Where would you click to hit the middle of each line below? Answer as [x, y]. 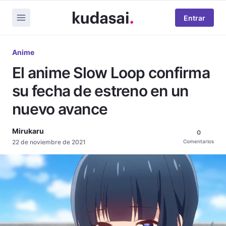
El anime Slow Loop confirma [111, 73]
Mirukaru [28, 131]
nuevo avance [60, 109]
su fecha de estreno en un [100, 91]
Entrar [194, 18]
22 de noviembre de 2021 [49, 142]
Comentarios [199, 141]
